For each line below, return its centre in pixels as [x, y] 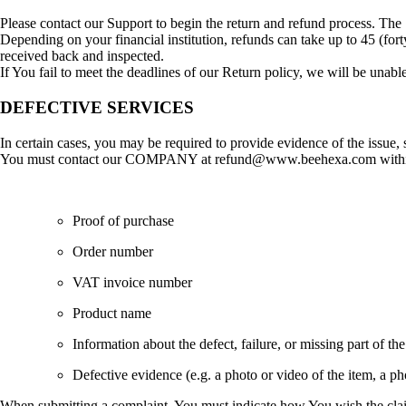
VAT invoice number [132, 282]
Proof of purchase [123, 220]
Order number [113, 251]
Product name [112, 313]
